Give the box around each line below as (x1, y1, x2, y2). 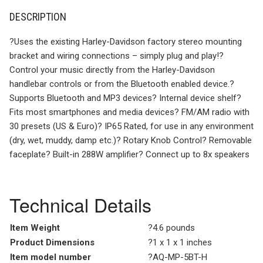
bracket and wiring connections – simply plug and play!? (9, 50, 224, 61)
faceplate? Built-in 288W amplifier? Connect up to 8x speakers (9, 149, 249, 160)
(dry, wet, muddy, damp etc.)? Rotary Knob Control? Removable (9, 134, 252, 146)
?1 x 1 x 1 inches (148, 237, 212, 248)
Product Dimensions (10, 237, 95, 248)
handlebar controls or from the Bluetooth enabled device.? (9, 78, 234, 89)
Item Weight (10, 222, 60, 233)
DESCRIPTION (9, 10, 66, 23)
